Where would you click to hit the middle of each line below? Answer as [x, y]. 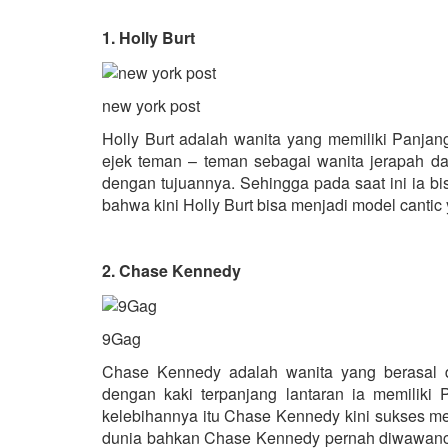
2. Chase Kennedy [171, 270]
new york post [153, 105]
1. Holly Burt [148, 38]
